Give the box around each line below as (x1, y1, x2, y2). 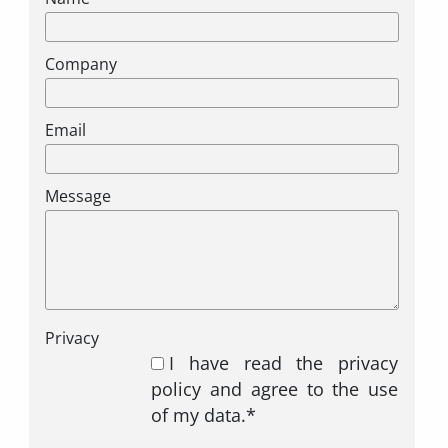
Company (44, 52, 117, 75)
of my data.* (151, 402, 257, 427)
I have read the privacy (169, 350, 399, 375)
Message (44, 184, 111, 207)
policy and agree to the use (151, 376, 399, 401)
